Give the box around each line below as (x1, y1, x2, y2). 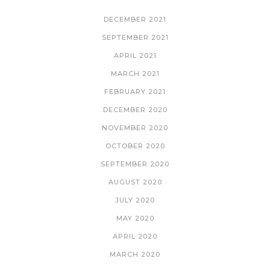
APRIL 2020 (113, 231, 157, 240)
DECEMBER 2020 (102, 105, 168, 114)
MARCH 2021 (110, 69, 160, 78)
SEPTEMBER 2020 (101, 159, 169, 168)
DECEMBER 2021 (104, 14, 166, 24)
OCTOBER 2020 (105, 141, 165, 150)
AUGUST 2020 (108, 177, 162, 186)
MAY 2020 (116, 213, 154, 222)
